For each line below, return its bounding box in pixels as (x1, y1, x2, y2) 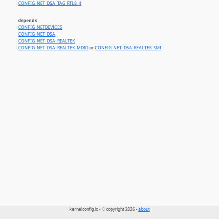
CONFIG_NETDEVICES (18, 24, 63, 31)
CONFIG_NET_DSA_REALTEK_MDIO (18, 45, 89, 51)
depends (18, 18, 38, 23)
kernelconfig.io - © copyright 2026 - (69, 206, 138, 213)
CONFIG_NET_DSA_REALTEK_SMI (95, 45, 162, 51)
